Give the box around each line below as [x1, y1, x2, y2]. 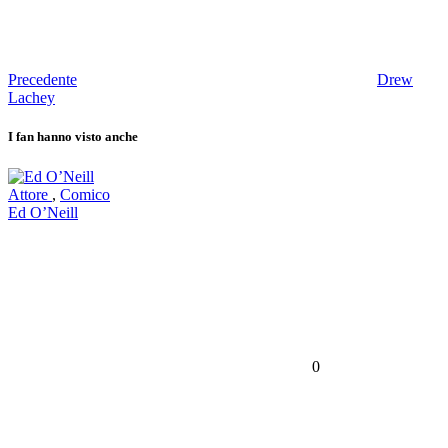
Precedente [8, 71, 77, 89]
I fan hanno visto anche [8, 129, 138, 145]
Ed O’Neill [8, 203, 78, 221]
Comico [60, 185, 110, 203]
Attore [8, 185, 52, 203]
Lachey [8, 89, 55, 107]
